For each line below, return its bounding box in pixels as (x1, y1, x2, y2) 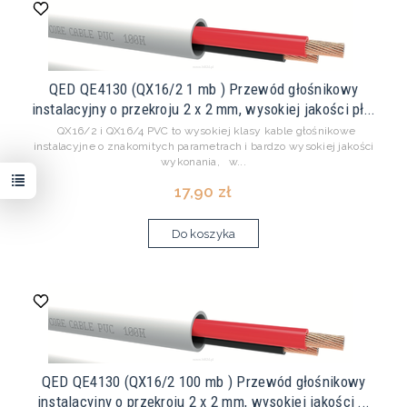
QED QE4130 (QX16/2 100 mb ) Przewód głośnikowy (41, 372, 366, 392)
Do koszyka (171, 227, 236, 242)
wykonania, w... (161, 155, 246, 169)
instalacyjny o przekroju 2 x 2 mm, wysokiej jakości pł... (31, 100, 376, 119)
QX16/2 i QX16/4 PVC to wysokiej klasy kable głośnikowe (51, 124, 356, 138)
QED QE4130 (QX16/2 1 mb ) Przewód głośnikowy (48, 80, 359, 99)
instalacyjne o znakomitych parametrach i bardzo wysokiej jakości (33, 140, 374, 154)
